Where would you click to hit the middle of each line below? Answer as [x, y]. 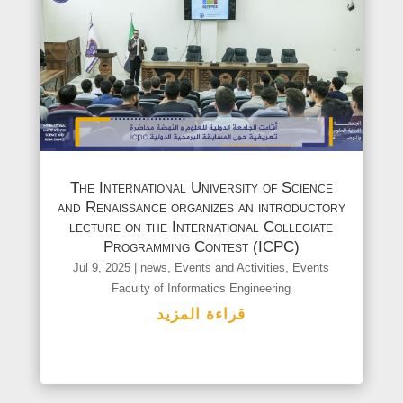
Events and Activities [230, 268]
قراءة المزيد [201, 315]
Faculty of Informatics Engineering [201, 289]
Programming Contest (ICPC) [201, 247]
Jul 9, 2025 [102, 268]
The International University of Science [201, 188]
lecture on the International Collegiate [201, 228]
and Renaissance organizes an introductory [201, 208]
